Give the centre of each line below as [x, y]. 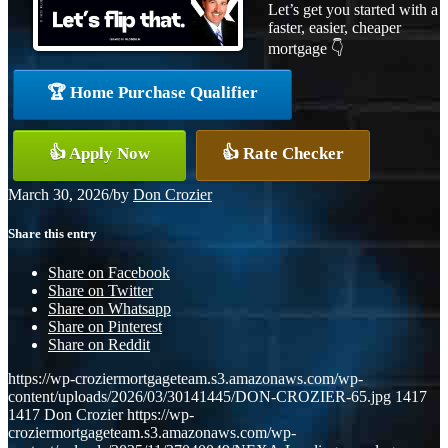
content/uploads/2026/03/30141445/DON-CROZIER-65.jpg [199, 397]
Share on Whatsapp [109, 309]
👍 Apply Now [99, 153]
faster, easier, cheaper [334, 27]
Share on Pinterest [105, 327]
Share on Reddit [99, 345]
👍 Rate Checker [283, 153]
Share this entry [52, 233]
